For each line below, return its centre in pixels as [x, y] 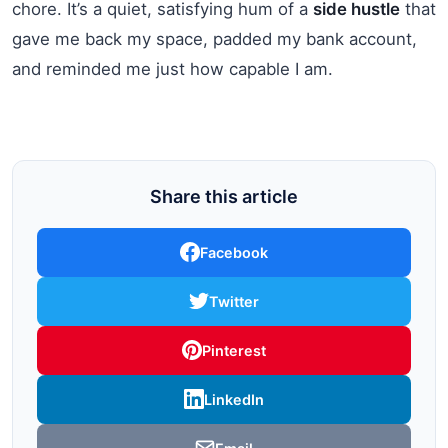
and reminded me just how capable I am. [172, 68]
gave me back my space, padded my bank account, [214, 38]
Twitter [234, 301]
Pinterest [234, 350]
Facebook [234, 252]
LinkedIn [234, 399]
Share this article [224, 196]
